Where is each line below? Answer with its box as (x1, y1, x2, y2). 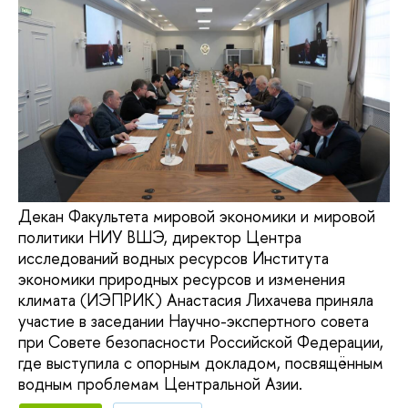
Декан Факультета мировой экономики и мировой (18, 205, 375, 229)
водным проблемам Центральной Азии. (18, 372, 302, 396)
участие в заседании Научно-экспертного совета (18, 310, 369, 333)
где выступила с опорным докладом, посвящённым (18, 352, 383, 375)
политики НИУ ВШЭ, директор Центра (18, 226, 301, 250)
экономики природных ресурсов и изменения (18, 268, 345, 291)
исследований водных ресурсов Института (18, 247, 329, 270)
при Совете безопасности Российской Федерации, (18, 331, 383, 354)
